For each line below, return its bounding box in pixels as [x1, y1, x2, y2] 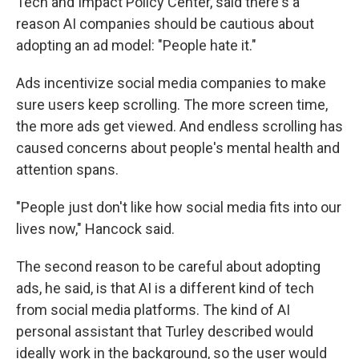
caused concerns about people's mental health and [16, 139, 340, 156]
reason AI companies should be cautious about [16, 14, 314, 32]
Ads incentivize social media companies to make [16, 74, 326, 91]
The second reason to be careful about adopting [16, 257, 321, 275]
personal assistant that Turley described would [16, 322, 313, 340]
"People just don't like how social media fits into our [16, 198, 341, 216]
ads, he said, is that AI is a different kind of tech [16, 279, 314, 296]
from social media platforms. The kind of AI [16, 301, 290, 318]
